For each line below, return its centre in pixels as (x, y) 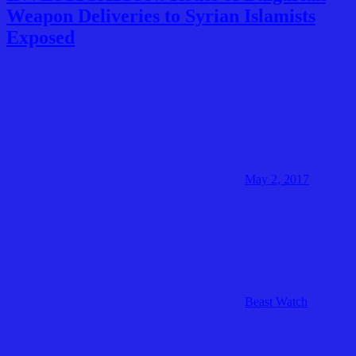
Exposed (41, 38)
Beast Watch (276, 302)
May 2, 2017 (277, 180)
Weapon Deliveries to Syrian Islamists (161, 16)
